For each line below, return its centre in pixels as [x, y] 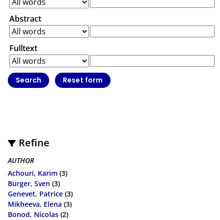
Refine [34, 142]
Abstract [25, 19]
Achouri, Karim [33, 173]
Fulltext [23, 48]
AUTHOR [21, 160]
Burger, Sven [29, 184]
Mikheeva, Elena [35, 204]
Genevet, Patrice [35, 194]
